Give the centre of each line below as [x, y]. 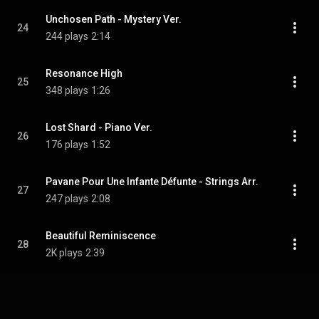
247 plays [67, 199]
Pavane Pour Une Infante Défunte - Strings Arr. [152, 182]
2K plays [64, 253]
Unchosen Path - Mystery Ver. [114, 19]
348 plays [67, 90]
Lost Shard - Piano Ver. [99, 127]
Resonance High [84, 73]
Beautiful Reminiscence [101, 236]
